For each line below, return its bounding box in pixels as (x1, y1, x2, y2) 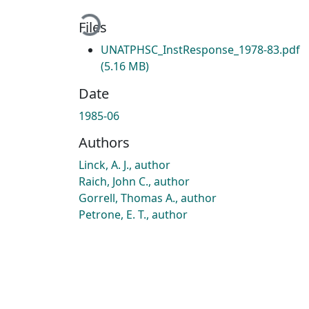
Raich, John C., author (79, 173, 190, 189)
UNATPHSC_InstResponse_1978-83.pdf (101, 41, 300, 57)
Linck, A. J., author (79, 157, 170, 172)
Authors (79, 132, 130, 152)
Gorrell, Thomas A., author (79, 190, 217, 206)
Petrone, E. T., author (79, 206, 188, 222)
